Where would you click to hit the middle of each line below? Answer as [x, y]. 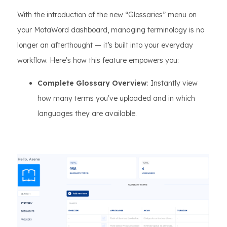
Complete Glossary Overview [92, 83]
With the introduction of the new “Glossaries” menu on [107, 15]
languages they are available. [87, 113]
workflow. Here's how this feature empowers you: [98, 60]
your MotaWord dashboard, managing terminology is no [111, 30]
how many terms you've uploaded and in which [116, 98]
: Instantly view [172, 83]
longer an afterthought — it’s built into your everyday [105, 45]
